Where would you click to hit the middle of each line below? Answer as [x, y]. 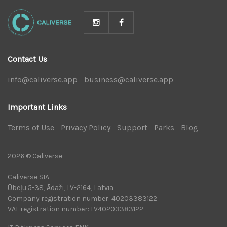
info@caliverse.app [43, 79]
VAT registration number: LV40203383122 [75, 209]
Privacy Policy [86, 127]
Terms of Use [31, 127]
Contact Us [27, 59]
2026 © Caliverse [35, 156]
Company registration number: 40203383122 [82, 198]
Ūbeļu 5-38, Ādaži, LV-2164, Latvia [61, 187]
